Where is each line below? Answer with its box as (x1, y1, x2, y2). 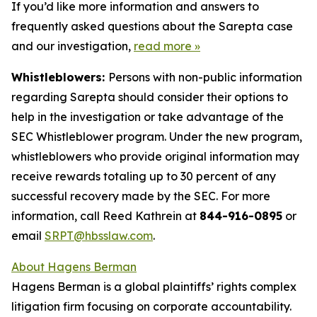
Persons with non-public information (108, 70, 302, 84)
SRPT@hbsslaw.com (45, 229, 153, 243)
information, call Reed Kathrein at (11, 209, 200, 223)
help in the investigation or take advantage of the (11, 110, 284, 124)
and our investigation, (11, 39, 134, 53)
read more (134, 39, 192, 53)
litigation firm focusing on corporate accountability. (11, 299, 292, 313)
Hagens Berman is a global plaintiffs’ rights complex (11, 279, 296, 294)
